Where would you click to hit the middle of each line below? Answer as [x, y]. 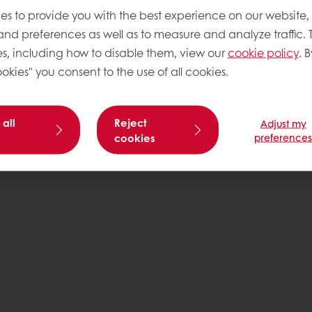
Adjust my [283, 123]
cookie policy [263, 52]
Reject [131, 122]
